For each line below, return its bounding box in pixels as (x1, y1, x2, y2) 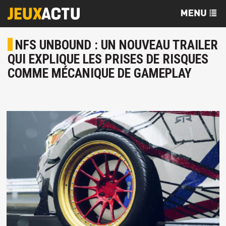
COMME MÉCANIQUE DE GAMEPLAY (8, 66, 192, 81)
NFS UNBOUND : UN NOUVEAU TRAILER (15, 37, 218, 52)
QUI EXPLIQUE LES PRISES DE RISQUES (8, 51, 208, 67)
